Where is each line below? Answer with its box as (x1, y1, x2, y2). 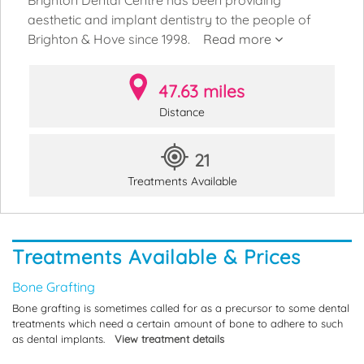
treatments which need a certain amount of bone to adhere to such (12, 316, 343, 330)
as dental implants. (12, 331, 115, 345)
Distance (159, 104, 205, 119)
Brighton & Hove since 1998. (28, 30, 203, 47)
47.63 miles (158, 80, 245, 102)
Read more (203, 30, 275, 47)
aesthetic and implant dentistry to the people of (28, 11, 311, 28)
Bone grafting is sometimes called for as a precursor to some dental (12, 301, 349, 314)
